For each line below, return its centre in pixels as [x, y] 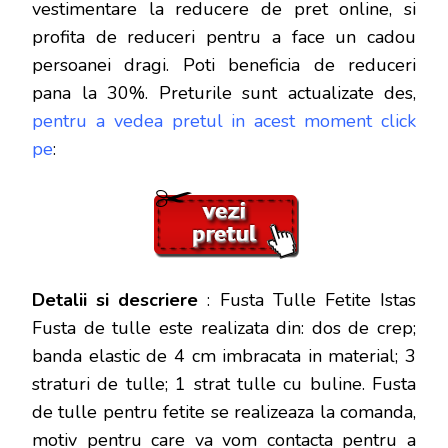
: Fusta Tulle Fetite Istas [307, 300]
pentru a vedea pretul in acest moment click [224, 121]
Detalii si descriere [115, 300]
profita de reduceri [114, 37]
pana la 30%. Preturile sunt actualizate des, [224, 93]
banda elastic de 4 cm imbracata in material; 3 [224, 356]
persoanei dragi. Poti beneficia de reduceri [224, 65]
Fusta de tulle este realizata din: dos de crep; [224, 328]
